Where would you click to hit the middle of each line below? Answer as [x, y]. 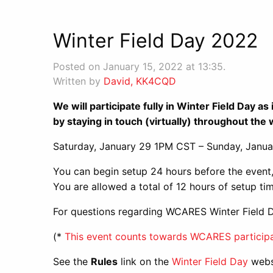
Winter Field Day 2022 [155, 41]
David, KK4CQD [140, 81]
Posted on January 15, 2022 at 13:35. [139, 66]
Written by [78, 81]
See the [72, 261]
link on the [145, 261]
